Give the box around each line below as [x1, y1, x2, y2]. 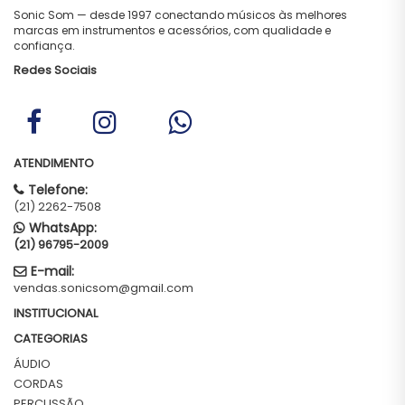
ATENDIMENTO [14, 155, 94, 173]
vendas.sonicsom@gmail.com [14, 279, 193, 297]
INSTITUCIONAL [14, 305, 98, 323]
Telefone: [28, 181, 88, 200]
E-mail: [31, 262, 74, 281]
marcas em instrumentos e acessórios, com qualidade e [14, 23, 331, 39]
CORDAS [14, 375, 63, 393]
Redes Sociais [14, 61, 97, 80]
